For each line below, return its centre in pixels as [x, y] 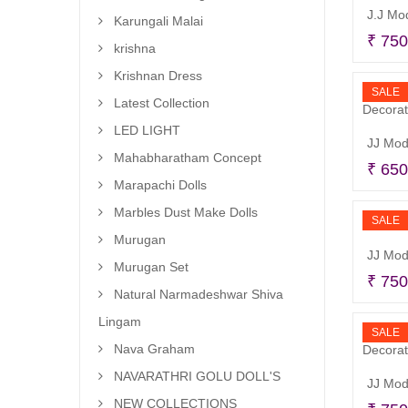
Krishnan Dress [158, 76]
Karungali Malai [158, 21]
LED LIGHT [147, 130]
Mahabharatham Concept [188, 158]
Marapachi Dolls [160, 185]
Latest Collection [162, 103]
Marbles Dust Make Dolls [186, 212]
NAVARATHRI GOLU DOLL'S [197, 376]
